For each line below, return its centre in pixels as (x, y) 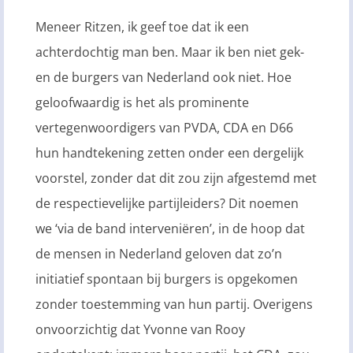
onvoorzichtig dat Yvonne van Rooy (140, 330)
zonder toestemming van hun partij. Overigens (174, 305)
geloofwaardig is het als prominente (142, 103)
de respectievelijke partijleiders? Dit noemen (167, 204)
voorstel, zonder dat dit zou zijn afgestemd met (176, 178)
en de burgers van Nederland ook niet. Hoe (163, 78)
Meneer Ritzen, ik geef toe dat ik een (142, 27)
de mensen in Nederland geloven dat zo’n (159, 254)
